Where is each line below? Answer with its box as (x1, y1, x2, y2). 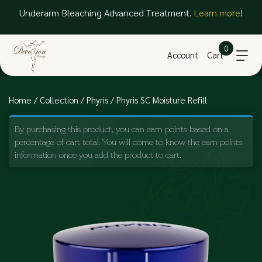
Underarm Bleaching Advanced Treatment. (19, 6, 194, 19)
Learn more (194, 6, 240, 19)
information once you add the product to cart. (15, 149, 181, 161)
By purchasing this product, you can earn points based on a (15, 123, 229, 135)
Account (167, 49, 198, 61)
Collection (40, 94, 78, 105)
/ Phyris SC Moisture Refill (108, 94, 207, 105)
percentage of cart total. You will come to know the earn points (15, 136, 242, 148)
